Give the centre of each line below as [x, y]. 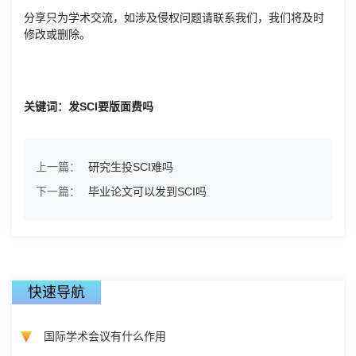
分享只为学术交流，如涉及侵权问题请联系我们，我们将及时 [174, 18]
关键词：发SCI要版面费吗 [89, 107]
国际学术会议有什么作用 [105, 337]
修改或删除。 [57, 35]
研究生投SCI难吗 [131, 167]
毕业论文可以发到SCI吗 [147, 192]
